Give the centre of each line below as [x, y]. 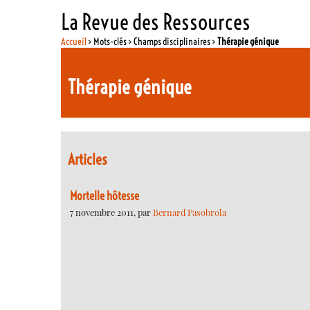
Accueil [74, 41]
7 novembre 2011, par [111, 212]
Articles [88, 160]
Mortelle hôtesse [104, 195]
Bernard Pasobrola [190, 212]
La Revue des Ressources [156, 21]
